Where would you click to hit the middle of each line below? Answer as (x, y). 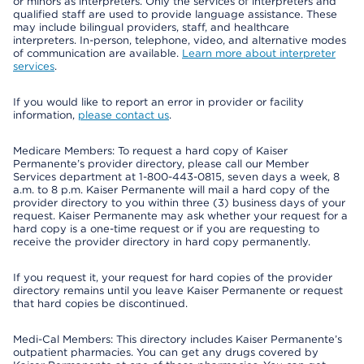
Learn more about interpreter (259, 53)
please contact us (123, 115)
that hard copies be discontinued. (100, 303)
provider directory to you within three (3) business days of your (179, 203)
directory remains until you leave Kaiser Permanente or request (178, 290)
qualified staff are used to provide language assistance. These (175, 14)
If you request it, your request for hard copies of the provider (173, 277)
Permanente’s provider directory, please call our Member (161, 164)
